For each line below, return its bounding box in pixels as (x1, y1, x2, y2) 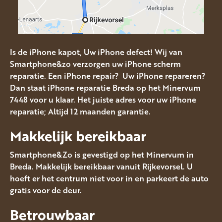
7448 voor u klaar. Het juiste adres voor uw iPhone (10, 93, 196, 106)
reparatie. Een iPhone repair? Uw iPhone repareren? (10, 69, 205, 82)
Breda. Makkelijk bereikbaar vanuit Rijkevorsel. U (10, 161, 193, 173)
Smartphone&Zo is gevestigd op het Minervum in (10, 149, 194, 161)
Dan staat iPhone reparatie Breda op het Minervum (10, 81, 201, 94)
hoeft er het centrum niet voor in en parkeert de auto (10, 172, 209, 185)
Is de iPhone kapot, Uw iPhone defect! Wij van (10, 46, 182, 58)
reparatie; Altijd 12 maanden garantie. (10, 105, 151, 117)
